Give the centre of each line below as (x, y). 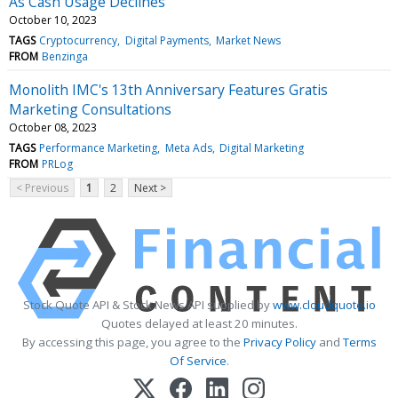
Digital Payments (167, 40)
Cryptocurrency (79, 40)
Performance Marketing (99, 147)
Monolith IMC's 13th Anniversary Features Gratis (168, 89)
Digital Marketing (261, 147)
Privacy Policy (279, 342)
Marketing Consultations (90, 109)
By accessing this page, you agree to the (132, 342)
